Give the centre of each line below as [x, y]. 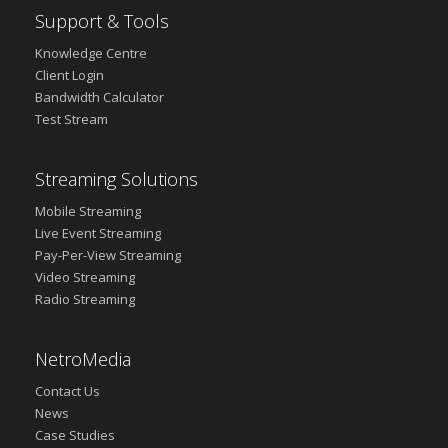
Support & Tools [102, 21]
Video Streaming [85, 277]
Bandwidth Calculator [99, 97]
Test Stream [71, 119]
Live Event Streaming [98, 233]
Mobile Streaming [88, 211]
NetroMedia [83, 359]
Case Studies [75, 435]
